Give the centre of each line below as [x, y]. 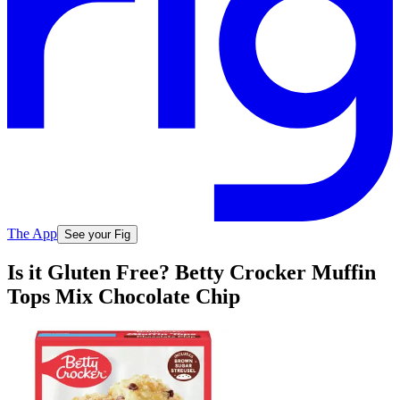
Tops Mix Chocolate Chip [124, 297]
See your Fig [97, 234]
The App [32, 233]
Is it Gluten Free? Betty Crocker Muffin [192, 273]
